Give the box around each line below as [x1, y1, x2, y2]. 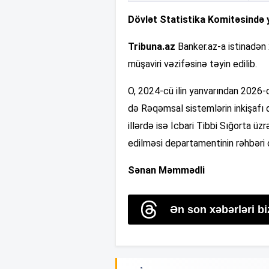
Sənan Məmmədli [128, 164, 205, 176]
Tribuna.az [128, 40, 175, 52]
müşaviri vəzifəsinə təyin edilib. [128, 58, 257, 70]
